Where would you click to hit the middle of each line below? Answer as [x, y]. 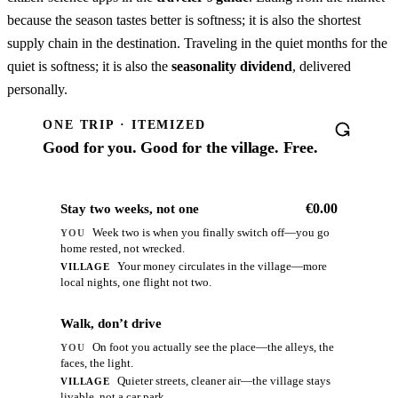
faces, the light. [97, 364]
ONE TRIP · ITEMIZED [124, 125]
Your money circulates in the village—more [222, 267]
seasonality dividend [232, 67]
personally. [37, 90]
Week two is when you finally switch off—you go [211, 233]
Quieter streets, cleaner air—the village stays [223, 382]
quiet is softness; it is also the [89, 67]
